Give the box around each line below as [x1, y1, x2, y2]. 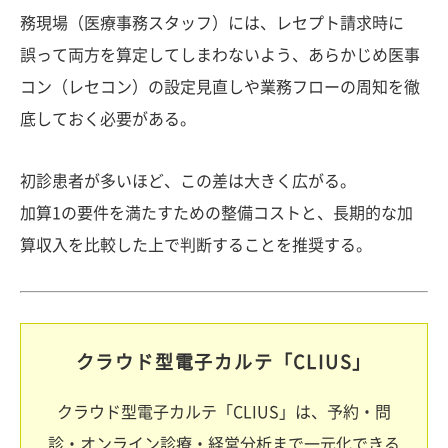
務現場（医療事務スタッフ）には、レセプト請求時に [20, 15, 404, 32]
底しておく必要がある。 [20, 111, 196, 128]
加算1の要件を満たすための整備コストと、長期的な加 [20, 205, 413, 222]
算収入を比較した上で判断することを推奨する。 [20, 237, 372, 254]
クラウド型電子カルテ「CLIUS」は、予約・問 [57, 404, 391, 421]
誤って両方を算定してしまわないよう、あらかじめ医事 [20, 47, 420, 64]
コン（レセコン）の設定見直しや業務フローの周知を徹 [20, 79, 420, 96]
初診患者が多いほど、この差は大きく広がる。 [20, 173, 356, 190]
